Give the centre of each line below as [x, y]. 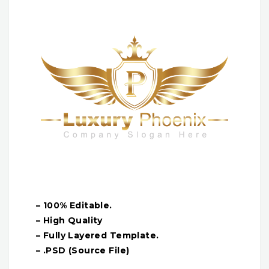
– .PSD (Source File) [83, 250]
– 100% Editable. [74, 205]
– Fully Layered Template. [98, 235]
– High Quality [69, 220]
